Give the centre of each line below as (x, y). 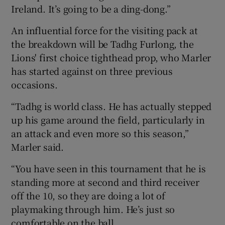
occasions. (34, 85)
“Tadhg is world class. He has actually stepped (111, 106)
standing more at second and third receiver (105, 182)
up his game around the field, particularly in (108, 120)
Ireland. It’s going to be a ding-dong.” (91, 9)
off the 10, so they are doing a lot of (88, 196)
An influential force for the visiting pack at (104, 30)
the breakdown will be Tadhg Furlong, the (102, 44)
